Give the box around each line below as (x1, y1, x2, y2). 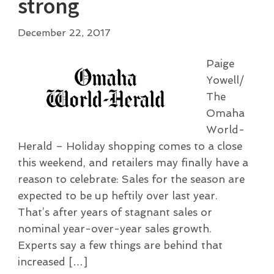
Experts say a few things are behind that (17, 239, 223, 251)
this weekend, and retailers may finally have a (17, 156, 248, 169)
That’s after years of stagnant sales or (17, 206, 212, 218)
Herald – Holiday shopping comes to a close (17, 139, 242, 152)
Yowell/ (206, 73, 244, 86)
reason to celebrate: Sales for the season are (17, 172, 245, 185)
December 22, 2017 (17, 26, 111, 39)
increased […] (17, 255, 87, 268)
